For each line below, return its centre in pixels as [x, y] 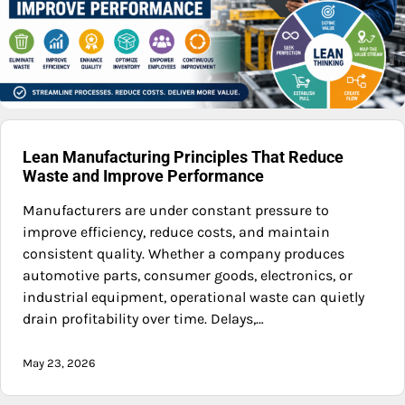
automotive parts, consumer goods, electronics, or [188, 276]
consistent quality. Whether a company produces [184, 254]
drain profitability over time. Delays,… [143, 319]
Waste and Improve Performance [143, 176]
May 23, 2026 [59, 363]
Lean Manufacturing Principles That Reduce [183, 157]
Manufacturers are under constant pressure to [176, 211]
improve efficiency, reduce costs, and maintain [176, 232]
